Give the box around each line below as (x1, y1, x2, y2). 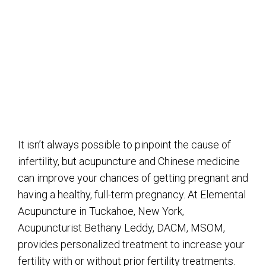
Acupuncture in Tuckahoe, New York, (18, 204, 184, 217)
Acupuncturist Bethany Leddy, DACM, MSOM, (18, 221, 225, 234)
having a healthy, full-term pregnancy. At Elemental (18, 188, 246, 201)
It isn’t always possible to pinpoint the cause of (18, 138, 231, 151)
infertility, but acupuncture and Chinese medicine (18, 154, 240, 167)
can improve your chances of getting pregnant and (18, 171, 248, 184)
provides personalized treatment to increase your (18, 237, 245, 251)
